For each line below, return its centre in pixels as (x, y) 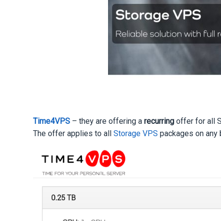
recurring (159, 121)
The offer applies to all (74, 133)
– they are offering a (107, 121)
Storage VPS (136, 133)
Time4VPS (52, 121)
